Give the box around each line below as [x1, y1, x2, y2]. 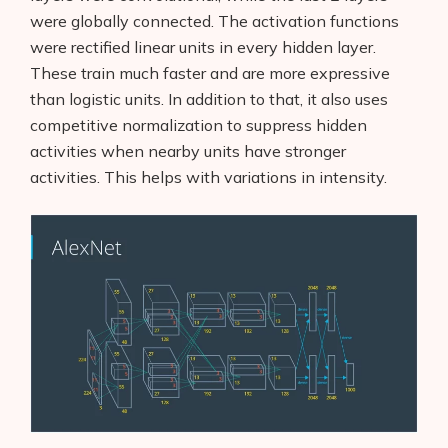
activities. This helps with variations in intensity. [30, 167, 387, 188]
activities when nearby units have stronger [30, 141, 346, 162]
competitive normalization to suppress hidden [30, 115, 367, 136]
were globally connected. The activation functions [30, 11, 399, 32]
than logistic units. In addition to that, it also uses [30, 89, 388, 110]
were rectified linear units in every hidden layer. [30, 37, 376, 58]
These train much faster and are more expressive [30, 63, 390, 84]
